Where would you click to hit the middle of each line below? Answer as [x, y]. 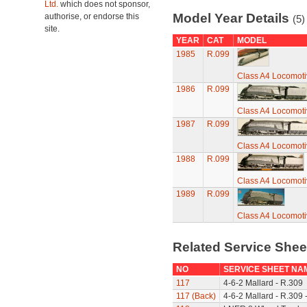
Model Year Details [232, 18]
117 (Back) [196, 296]
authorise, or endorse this [92, 16]
